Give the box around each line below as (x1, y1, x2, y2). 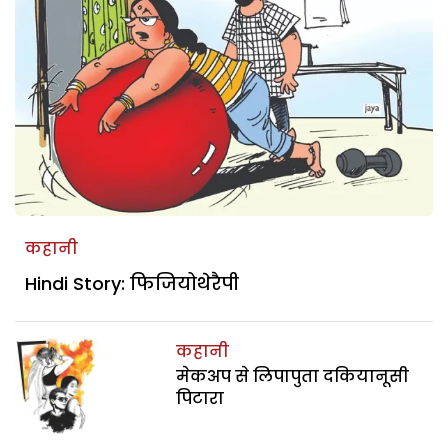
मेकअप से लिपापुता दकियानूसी (176, 364, 410, 388)
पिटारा (176, 386, 225, 410)
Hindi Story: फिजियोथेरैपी (25, 270, 239, 296)
